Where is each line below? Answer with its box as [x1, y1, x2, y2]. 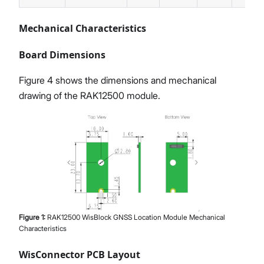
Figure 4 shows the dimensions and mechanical [19, 74, 216, 87]
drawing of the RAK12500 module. [19, 90, 160, 102]
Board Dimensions [19, 48, 105, 62]
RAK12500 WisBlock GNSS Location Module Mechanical [47, 212, 225, 222]
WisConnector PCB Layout [19, 247, 140, 261]
